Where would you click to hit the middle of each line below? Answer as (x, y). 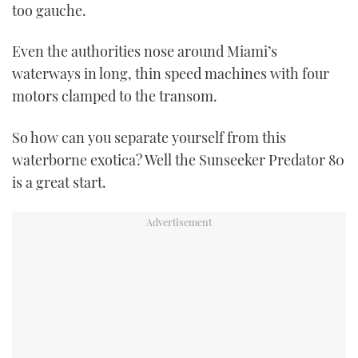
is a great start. (59, 182)
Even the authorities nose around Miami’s (145, 52)
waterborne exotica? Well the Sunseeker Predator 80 (178, 159)
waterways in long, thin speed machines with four (171, 74)
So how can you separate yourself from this (149, 137)
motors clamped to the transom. (115, 96)
